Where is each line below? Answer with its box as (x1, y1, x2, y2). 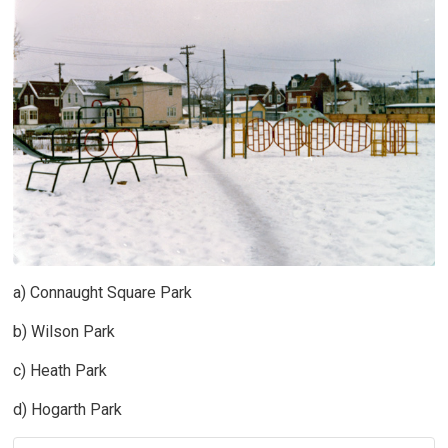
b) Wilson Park (13, 321, 116, 341)
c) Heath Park (13, 360, 108, 380)
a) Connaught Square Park (13, 282, 193, 302)
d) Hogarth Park (13, 399, 127, 419)
